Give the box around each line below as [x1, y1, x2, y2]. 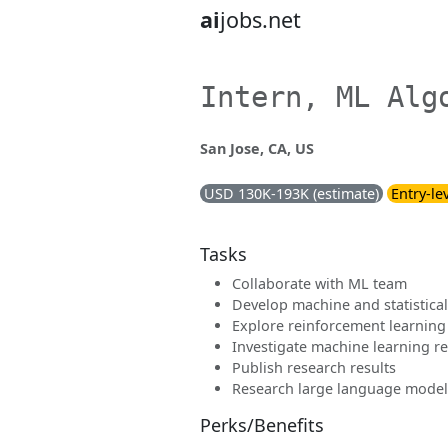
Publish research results [232, 358, 396, 377]
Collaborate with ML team [232, 274, 407, 293]
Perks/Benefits [200, 413, 324, 437]
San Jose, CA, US [200, 139, 314, 158]
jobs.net [220, 5, 301, 34]
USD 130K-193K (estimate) [204, 184, 379, 203]
